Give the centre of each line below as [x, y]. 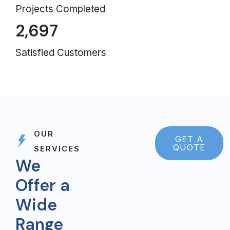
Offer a [43, 185]
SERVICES [57, 148]
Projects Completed [60, 9]
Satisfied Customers [61, 52]
